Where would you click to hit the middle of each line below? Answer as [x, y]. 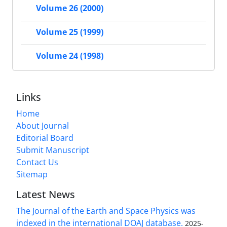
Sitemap [32, 174]
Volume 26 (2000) [70, 8]
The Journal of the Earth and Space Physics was [106, 211]
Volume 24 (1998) [70, 56]
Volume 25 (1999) [70, 32]
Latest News [46, 194]
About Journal [43, 125]
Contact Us [37, 162]
